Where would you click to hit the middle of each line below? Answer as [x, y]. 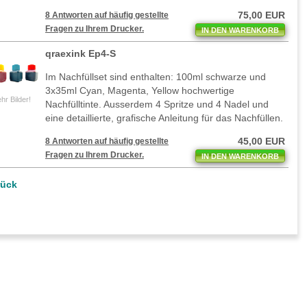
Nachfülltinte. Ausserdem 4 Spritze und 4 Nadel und [157, 105]
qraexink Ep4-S [81, 54]
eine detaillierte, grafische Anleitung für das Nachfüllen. [164, 118]
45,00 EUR [261, 142]
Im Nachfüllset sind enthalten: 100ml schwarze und [156, 77]
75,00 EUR [261, 15]
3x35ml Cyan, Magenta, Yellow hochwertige [140, 91]
